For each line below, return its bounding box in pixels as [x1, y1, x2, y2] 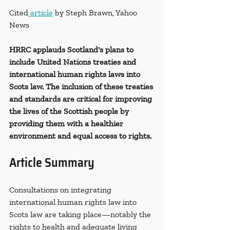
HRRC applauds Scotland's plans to [9, 45, 136, 55]
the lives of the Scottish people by [9, 106, 131, 117]
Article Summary [9, 153, 94, 173]
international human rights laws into [9, 69, 142, 80]
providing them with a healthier [9, 119, 125, 129]
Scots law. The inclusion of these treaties [9, 82, 155, 92]
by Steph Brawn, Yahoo [53, 8, 139, 18]
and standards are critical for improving [9, 94, 154, 104]
